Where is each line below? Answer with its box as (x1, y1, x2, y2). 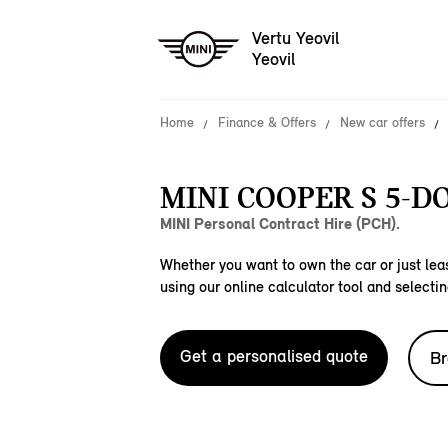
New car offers (340, 114, 425, 131)
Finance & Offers (218, 114, 316, 131)
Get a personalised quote (180, 345, 368, 367)
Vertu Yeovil (252, 27, 339, 50)
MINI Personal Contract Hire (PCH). (160, 214, 400, 233)
